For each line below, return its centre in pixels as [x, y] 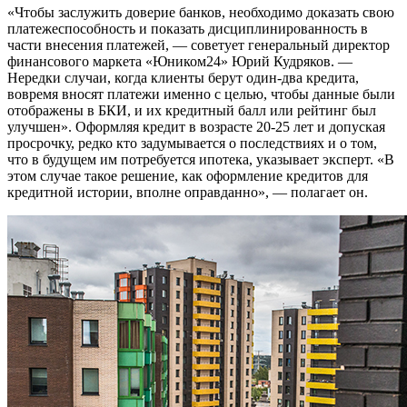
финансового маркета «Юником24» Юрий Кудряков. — [180, 62]
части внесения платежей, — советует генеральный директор [199, 45]
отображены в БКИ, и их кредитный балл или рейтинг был [192, 111]
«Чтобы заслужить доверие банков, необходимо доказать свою [201, 13]
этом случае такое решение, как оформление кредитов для [188, 176]
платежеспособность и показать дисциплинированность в [188, 29]
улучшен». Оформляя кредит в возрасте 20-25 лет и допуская [196, 127]
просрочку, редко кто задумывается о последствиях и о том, [192, 144]
